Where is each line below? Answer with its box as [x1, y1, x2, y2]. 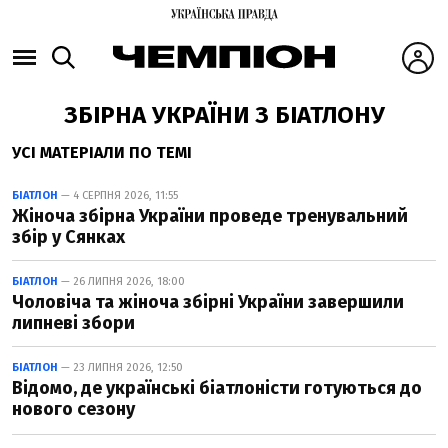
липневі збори [12, 312, 135, 334]
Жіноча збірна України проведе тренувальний [12, 205, 408, 227]
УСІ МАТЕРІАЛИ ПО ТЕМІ [12, 143, 192, 162]
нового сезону [12, 398, 135, 420]
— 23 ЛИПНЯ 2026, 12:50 [58, 361, 183, 374]
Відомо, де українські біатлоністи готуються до [12, 377, 422, 399]
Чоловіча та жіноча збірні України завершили [12, 291, 404, 313]
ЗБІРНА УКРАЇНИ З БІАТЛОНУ [63, 101, 385, 129]
